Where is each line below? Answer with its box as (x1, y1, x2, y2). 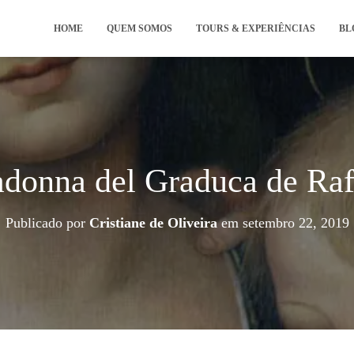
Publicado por (5, 215, 89, 231)
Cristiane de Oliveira (88, 215, 217, 231)
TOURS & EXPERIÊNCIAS (196, 23, 315, 34)
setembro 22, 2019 (242, 215, 349, 231)
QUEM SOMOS (107, 23, 172, 34)
